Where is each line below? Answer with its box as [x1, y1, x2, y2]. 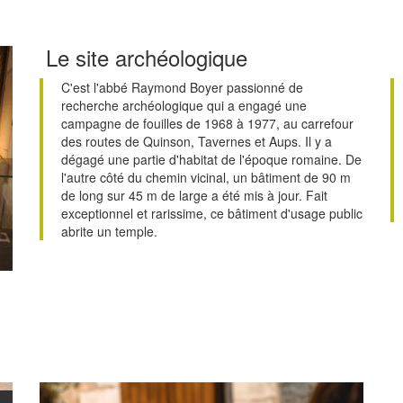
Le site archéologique [40, 41, 247, 74]
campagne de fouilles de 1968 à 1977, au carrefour [61, 114, 354, 133]
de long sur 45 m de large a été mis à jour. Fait [61, 186, 327, 205]
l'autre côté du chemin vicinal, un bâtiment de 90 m [61, 168, 351, 187]
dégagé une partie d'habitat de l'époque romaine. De [61, 150, 362, 169]
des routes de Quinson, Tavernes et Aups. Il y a [61, 132, 332, 151]
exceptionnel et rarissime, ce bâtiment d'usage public [61, 204, 363, 223]
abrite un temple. [61, 222, 157, 241]
